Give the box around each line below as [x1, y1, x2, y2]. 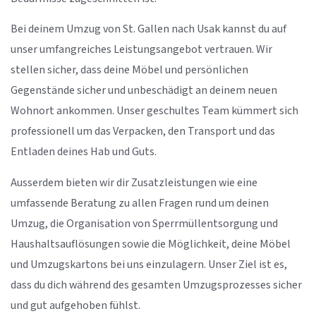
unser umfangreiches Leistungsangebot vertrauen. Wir [11, 42, 272, 58]
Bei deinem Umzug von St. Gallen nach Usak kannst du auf [11, 22, 286, 37]
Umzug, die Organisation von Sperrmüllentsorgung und [11, 216, 278, 231]
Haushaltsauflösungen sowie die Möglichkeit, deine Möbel [11, 236, 291, 252]
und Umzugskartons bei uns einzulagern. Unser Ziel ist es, [11, 257, 287, 272]
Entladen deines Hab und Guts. [11, 145, 157, 160]
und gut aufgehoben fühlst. [11, 298, 140, 313]
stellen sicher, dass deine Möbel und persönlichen [11, 63, 248, 78]
